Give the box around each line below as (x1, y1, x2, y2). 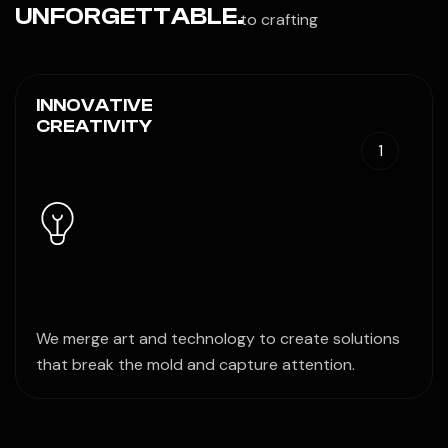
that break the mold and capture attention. (36, 354, 355, 375)
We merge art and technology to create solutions (36, 328, 400, 349)
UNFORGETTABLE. (15, 3, 244, 30)
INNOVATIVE (36, 95, 153, 116)
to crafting (239, 9, 318, 30)
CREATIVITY (36, 116, 152, 137)
